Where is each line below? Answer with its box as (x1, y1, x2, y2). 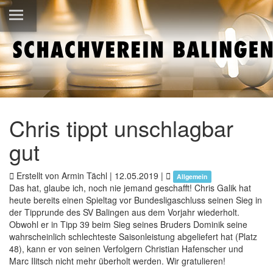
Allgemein (177, 172, 208, 181)
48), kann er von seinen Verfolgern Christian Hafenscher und (9, 243, 243, 255)
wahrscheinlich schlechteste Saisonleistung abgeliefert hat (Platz (9, 230, 257, 243)
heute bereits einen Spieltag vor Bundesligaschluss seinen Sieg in (9, 194, 262, 206)
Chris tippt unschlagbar (9, 112, 233, 143)
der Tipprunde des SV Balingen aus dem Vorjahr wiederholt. (9, 206, 239, 218)
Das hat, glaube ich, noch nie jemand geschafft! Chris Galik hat (9, 182, 251, 194)
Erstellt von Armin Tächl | (14, 169, 115, 182)
